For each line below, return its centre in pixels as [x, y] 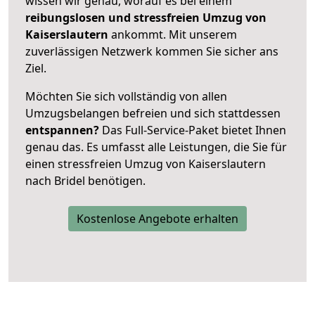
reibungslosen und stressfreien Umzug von [146, 17]
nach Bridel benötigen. [85, 180]
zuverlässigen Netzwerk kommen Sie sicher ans [152, 51]
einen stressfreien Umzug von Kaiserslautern [146, 163]
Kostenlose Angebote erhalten [157, 218]
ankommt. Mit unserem [174, 34]
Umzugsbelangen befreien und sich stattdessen [153, 113]
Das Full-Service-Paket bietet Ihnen [193, 130]
